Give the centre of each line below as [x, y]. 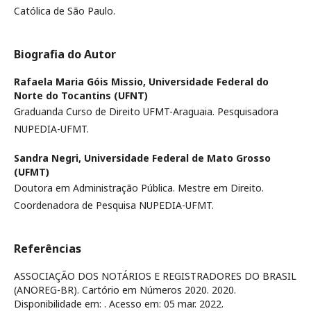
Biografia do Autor [65, 54]
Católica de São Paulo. [65, 10]
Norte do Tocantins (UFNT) [81, 95]
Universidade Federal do [209, 81]
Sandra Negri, [49, 158]
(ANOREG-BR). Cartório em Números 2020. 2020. [125, 289]
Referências [48, 248]
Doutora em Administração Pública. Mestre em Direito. [139, 187]
